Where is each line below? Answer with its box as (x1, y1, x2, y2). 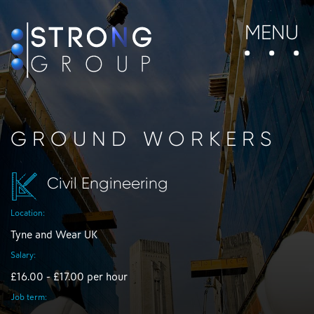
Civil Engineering (47, 175, 168, 193)
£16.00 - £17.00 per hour (11, 271, 128, 282)
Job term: (11, 293, 47, 302)
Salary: (11, 251, 36, 260)
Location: (11, 209, 45, 218)
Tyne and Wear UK (11, 229, 97, 240)
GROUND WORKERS (11, 128, 278, 151)
